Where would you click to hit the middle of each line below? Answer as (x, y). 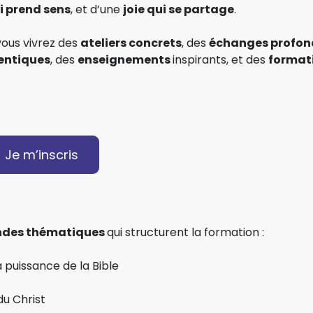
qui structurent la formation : (185, 232)
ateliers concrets (131, 43)
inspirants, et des (220, 59)
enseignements (125, 59)
